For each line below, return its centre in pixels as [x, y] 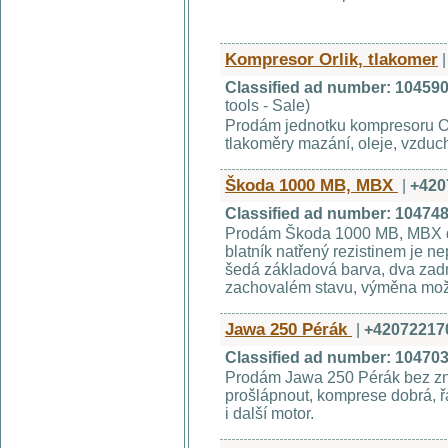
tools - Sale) [267, 105]
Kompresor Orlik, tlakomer [331, 59]
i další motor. [269, 413]
